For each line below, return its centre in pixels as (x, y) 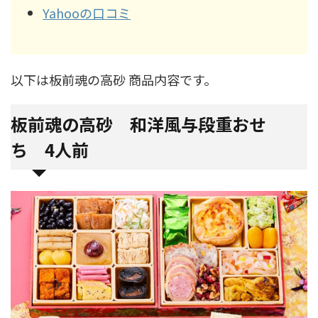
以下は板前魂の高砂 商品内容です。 (114, 79)
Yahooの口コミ (87, 12)
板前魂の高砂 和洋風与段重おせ (138, 124)
